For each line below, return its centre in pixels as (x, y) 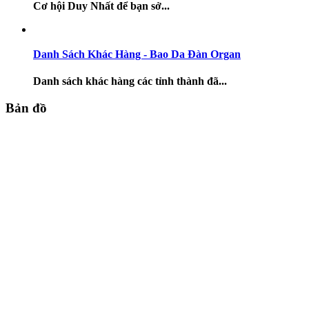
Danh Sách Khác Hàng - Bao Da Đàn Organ (137, 54)
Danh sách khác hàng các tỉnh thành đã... (130, 81)
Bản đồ (26, 108)
